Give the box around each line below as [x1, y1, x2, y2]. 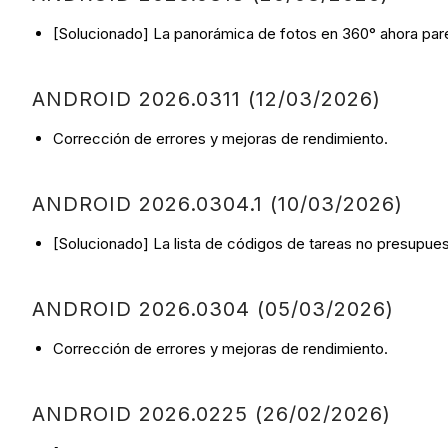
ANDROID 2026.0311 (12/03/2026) [32, 87, 381, 112]
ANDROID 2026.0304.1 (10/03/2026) [32, 192, 403, 217]
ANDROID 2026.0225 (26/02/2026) [32, 402, 391, 427]
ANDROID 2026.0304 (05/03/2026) [32, 297, 394, 322]
